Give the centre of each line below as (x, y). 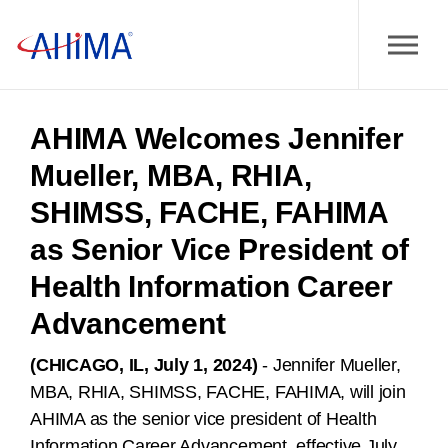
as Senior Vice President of (219, 249)
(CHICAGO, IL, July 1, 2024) (144, 365)
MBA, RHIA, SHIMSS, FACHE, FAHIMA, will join (218, 392)
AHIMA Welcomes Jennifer (217, 138)
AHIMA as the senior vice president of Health (203, 419)
